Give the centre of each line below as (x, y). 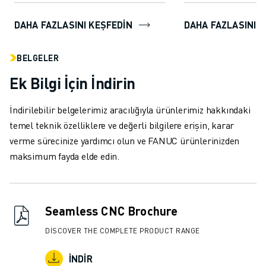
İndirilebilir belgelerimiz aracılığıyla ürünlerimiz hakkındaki (130, 110)
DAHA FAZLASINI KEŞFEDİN (73, 25)
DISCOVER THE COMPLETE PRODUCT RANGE (123, 231)
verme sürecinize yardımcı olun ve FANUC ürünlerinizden (125, 141)
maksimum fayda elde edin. (65, 156)
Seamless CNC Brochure (112, 211)
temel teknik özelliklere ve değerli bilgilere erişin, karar (122, 125)
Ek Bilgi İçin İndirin (72, 83)
